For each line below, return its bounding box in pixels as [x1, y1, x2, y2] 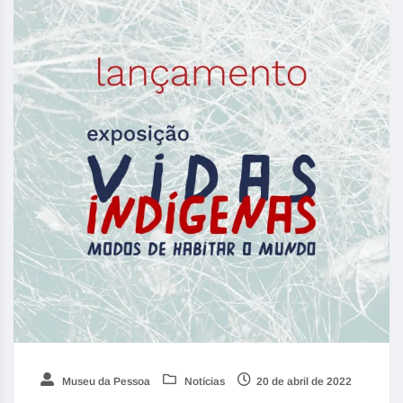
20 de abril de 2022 [256, 375, 352, 388]
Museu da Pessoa [59, 375, 150, 388]
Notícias [182, 375, 225, 388]
